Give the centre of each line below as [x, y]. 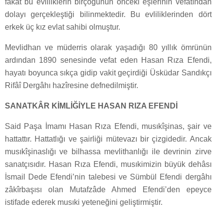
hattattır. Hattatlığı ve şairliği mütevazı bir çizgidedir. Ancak [108, 139]
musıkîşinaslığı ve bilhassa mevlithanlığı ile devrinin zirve [108, 152]
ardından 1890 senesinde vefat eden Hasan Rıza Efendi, [108, 60]
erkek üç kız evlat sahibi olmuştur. [63, 27]
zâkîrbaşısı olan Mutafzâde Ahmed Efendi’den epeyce [108, 190]
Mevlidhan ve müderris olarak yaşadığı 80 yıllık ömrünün [108, 48]
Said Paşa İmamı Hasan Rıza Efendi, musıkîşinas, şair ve [108, 127]
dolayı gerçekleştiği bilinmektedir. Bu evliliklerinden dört [108, 15]
